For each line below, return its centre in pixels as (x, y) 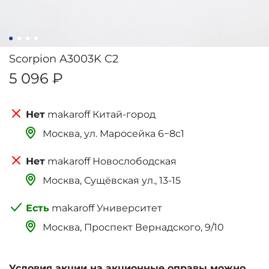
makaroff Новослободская (112, 161)
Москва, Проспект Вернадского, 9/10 (133, 228)
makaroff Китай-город (101, 114)
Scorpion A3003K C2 (64, 59)
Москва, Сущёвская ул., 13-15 (112, 181)
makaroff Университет (107, 208)
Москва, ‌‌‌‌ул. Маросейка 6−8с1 (113, 134)
